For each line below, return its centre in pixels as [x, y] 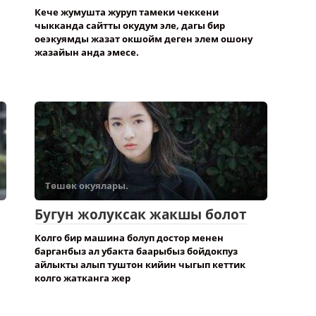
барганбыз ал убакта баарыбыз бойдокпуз [136, 251]
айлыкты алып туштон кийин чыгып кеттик [140, 265]
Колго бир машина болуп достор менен [129, 238]
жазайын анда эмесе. [87, 52]
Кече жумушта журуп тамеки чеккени [127, 12]
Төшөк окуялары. [87, 186]
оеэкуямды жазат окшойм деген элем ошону [144, 39]
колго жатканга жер [83, 278]
